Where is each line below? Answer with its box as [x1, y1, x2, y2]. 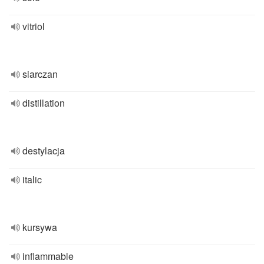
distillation [22, 96, 65, 110]
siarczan [22, 67, 58, 81]
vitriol [22, 19, 45, 33]
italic [22, 173, 42, 186]
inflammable [22, 249, 74, 263]
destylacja [22, 144, 65, 157]
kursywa [22, 220, 57, 234]
